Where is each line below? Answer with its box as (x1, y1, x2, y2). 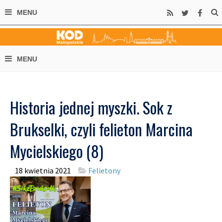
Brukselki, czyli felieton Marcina (10, 117, 193, 141)
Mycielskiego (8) (10, 139, 104, 163)
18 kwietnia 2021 (15, 166, 71, 175)
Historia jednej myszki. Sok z (10, 96, 172, 119)
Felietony (88, 166, 120, 175)
